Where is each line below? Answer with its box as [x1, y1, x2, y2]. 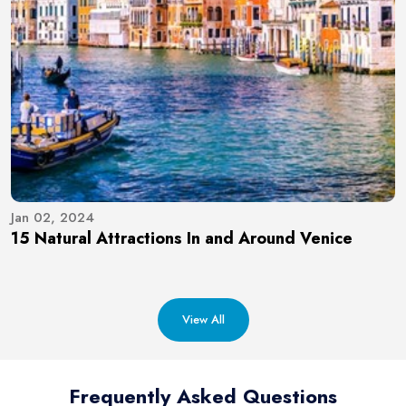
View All [181, 310, 225, 328]
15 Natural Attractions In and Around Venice [11, 226, 353, 250]
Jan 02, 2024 [11, 207, 94, 227]
